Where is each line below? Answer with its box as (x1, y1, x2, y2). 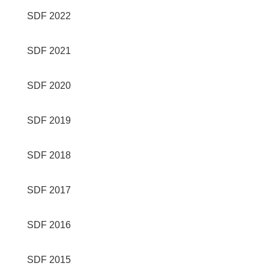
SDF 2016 (26, 220, 71, 230)
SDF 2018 (26, 150, 71, 160)
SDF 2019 (26, 115, 71, 125)
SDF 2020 (26, 80, 71, 91)
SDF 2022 (26, 11, 71, 21)
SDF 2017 (26, 185, 71, 195)
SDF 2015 (26, 255, 71, 265)
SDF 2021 (26, 46, 71, 56)
